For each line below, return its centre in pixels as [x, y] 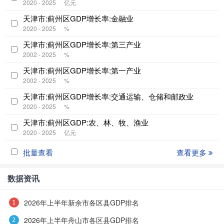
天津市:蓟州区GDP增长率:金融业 [78, 18]
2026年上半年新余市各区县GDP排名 [81, 203]
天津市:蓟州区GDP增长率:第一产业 [82, 70]
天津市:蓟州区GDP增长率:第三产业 [82, 44]
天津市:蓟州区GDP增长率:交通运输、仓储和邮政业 [108, 96]
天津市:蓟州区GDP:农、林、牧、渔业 [86, 122]
